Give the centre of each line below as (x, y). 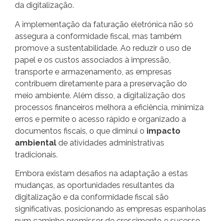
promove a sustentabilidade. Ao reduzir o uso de (103, 48)
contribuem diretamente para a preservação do (101, 83)
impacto (164, 131)
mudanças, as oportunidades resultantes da (94, 185)
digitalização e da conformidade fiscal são (92, 197)
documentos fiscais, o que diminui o (81, 131)
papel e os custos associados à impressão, (93, 60)
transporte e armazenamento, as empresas (93, 72)
